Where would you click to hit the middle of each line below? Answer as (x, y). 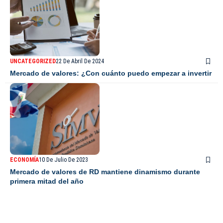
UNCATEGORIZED (33, 61)
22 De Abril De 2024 (80, 61)
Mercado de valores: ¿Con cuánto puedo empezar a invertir (111, 73)
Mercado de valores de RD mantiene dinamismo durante (105, 172)
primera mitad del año (47, 181)
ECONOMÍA (24, 160)
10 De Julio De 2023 (63, 160)
